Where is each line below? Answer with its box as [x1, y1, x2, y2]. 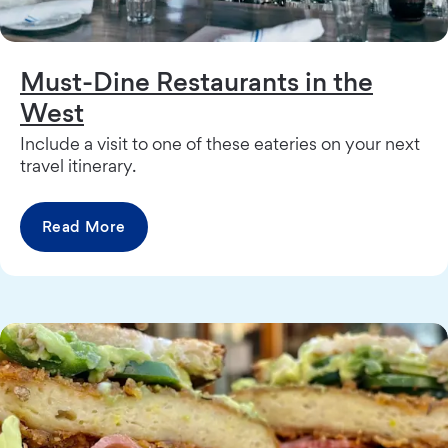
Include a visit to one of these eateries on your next [20, 132, 420, 154]
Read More [42, 216, 126, 236]
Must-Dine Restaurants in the [20, 64, 373, 97]
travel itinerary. [20, 154, 136, 176]
